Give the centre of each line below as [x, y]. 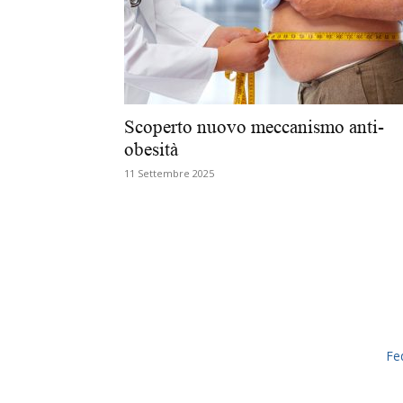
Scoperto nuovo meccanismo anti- [254, 127]
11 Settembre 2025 [169, 173]
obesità [151, 149]
